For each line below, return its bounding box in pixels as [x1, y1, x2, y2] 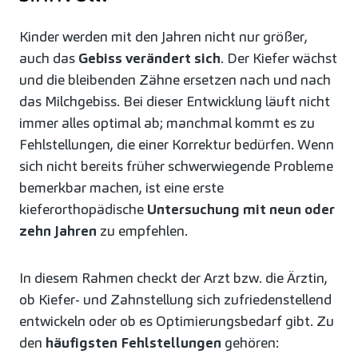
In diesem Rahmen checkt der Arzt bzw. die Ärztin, [19, 268, 328, 288]
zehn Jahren [19, 221, 97, 241]
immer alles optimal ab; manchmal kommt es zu [19, 113, 315, 133]
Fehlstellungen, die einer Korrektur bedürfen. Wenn [19, 135, 334, 154]
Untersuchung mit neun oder [147, 200, 335, 219]
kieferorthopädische [19, 200, 147, 219]
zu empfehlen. [97, 221, 188, 241]
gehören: [221, 333, 279, 352]
